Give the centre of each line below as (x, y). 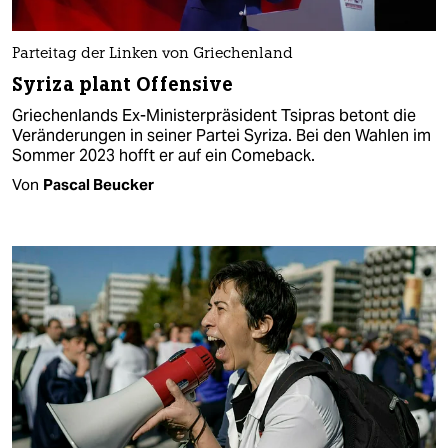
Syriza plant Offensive (123, 85)
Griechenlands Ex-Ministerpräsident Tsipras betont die (214, 116)
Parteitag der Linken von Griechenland (152, 55)
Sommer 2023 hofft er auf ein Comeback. (163, 156)
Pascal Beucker (98, 185)
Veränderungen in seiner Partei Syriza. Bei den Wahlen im (221, 136)
